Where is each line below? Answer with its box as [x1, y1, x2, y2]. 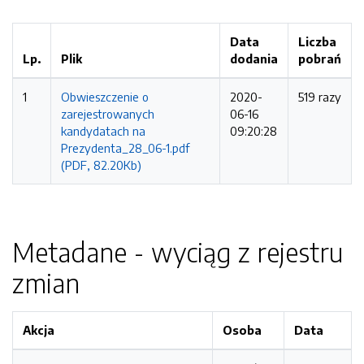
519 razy [298, 89, 341, 104]
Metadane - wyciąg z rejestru [12, 236, 343, 268]
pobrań [298, 51, 341, 66]
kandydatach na [61, 123, 145, 138]
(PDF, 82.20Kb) [61, 158, 141, 172]
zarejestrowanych [61, 106, 154, 121]
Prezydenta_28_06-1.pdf [61, 141, 189, 155]
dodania [230, 51, 278, 66]
